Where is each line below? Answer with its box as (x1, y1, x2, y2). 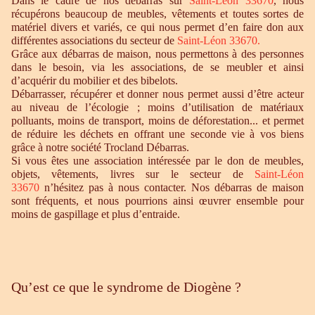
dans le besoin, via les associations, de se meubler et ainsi (11, 61, 304, 73)
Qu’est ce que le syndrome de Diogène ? (11, 279, 241, 295)
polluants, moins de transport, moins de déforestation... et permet (11, 115, 304, 127)
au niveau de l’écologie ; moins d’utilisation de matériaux (11, 101, 304, 113)
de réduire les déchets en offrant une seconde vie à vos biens (11, 128, 304, 140)
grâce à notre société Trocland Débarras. (11, 141, 189, 153)
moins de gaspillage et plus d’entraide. (11, 208, 180, 220)
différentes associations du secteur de (11, 34, 177, 46)
